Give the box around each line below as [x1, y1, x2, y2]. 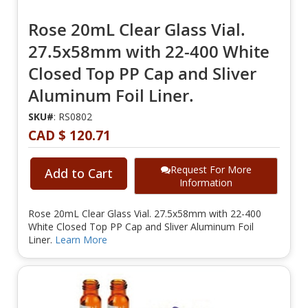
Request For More [170, 163, 252, 177]
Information [179, 176, 232, 190]
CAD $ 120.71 [28, 126, 111, 145]
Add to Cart [45, 165, 113, 182]
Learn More [55, 233, 107, 247]
